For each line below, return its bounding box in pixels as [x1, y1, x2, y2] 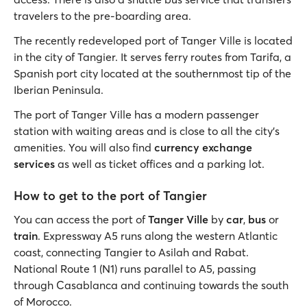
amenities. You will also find [14, 140, 154, 155]
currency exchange [154, 140, 252, 155]
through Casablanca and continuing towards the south [14, 278, 288, 293]
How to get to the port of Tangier [14, 188, 207, 204]
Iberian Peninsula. [14, 83, 106, 97]
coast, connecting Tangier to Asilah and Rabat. [14, 245, 249, 260]
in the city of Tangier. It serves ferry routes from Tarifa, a [14, 50, 291, 64]
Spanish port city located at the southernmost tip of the [14, 66, 291, 81]
